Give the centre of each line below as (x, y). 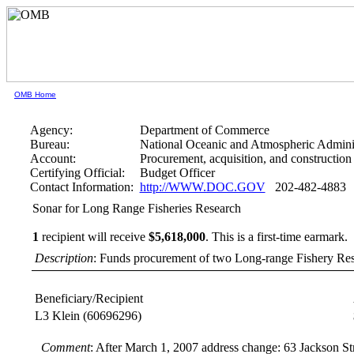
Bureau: (49, 144)
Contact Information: (81, 187)
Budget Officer (177, 173)
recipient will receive (93, 237)
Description (64, 258)
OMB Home (35, 94)
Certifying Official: (77, 173)
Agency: (51, 130)
